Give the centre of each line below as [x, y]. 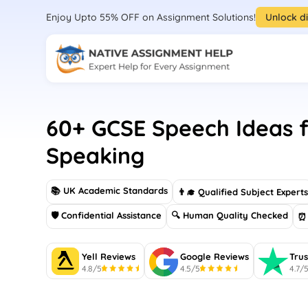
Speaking [96, 155]
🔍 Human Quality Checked [230, 215]
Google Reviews [215, 256]
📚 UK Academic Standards [110, 190]
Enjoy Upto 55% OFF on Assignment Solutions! [151, 17]
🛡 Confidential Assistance [107, 215]
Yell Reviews [109, 256]
